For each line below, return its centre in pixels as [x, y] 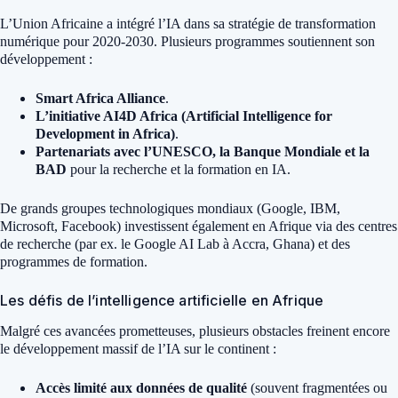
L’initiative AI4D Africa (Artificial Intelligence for [184, 115]
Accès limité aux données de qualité [141, 388]
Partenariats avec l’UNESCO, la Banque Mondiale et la [203, 151]
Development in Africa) [105, 133]
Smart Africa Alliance [100, 98]
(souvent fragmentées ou [317, 388]
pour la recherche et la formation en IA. [179, 169]
